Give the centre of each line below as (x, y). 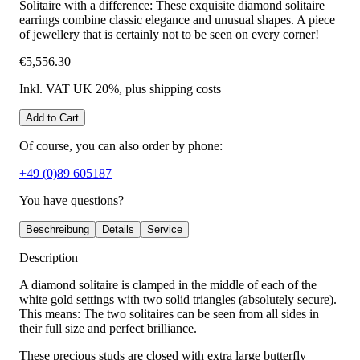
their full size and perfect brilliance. (108, 329)
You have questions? (72, 201)
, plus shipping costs (170, 89)
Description (49, 258)
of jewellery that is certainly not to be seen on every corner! (169, 35)
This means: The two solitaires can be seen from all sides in (169, 314)
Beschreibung (57, 230)
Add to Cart (52, 118)
